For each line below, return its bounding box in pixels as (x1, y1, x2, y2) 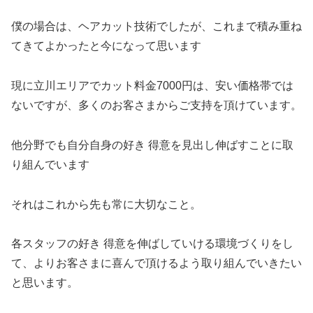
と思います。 (11, 277, 78, 289)
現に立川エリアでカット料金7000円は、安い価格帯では (11, 79, 293, 92)
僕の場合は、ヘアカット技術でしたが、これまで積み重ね (11, 20, 302, 33)
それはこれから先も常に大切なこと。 (11, 198, 201, 210)
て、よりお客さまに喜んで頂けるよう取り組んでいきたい (11, 257, 302, 270)
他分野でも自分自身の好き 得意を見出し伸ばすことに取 (11, 138, 293, 151)
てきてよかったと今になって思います (11, 40, 201, 52)
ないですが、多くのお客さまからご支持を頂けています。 (11, 99, 302, 111)
